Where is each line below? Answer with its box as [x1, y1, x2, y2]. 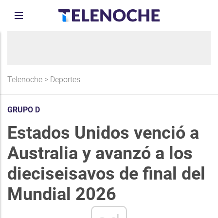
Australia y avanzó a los [7, 143, 193, 163]
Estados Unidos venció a [7, 123, 199, 143]
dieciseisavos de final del [7, 163, 205, 184]
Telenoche [7, 75, 42, 84]
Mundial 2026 [7, 184, 116, 204]
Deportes [50, 75, 80, 84]
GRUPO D [7, 105, 40, 114]
